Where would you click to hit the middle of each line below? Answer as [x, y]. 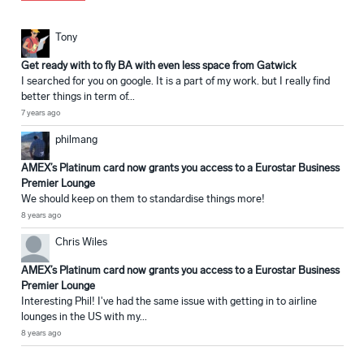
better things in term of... [78, 97]
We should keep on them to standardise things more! [143, 199]
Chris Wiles [81, 242]
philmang [76, 140]
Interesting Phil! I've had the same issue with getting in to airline [169, 301]
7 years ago [41, 113]
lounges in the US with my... [84, 317]
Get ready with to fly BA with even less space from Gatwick [159, 66]
